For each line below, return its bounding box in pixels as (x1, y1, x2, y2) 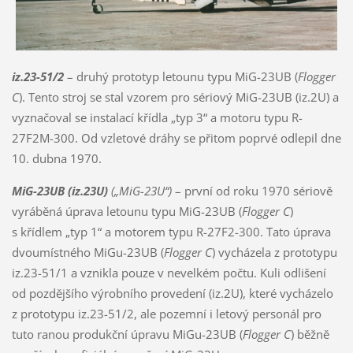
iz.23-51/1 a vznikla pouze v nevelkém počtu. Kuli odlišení (11, 264, 326, 281)
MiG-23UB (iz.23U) (11, 182, 108, 199)
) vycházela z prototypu (211, 243, 337, 260)
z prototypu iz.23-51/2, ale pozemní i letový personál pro (11, 305, 321, 321)
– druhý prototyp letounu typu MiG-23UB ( (63, 68, 298, 84)
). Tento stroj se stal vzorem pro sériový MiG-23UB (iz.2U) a (18, 88, 339, 105)
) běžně (290, 325, 329, 342)
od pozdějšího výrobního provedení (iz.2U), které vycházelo (11, 284, 333, 301)
